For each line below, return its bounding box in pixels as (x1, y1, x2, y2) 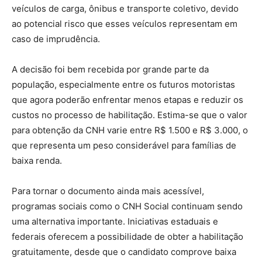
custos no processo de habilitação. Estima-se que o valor (12, 109, 247, 120)
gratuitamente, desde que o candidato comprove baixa (12, 246, 236, 257)
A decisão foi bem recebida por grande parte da (12, 63, 209, 75)
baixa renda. (12, 154, 62, 166)
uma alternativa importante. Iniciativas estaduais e (12, 215, 218, 227)
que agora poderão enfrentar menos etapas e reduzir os (12, 94, 243, 105)
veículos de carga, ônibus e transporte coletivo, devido (12, 2, 239, 14)
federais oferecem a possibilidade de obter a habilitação (12, 230, 243, 242)
